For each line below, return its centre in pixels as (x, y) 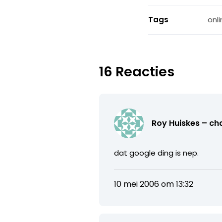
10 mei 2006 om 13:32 (154, 184)
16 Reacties (137, 71)
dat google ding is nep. (157, 153)
